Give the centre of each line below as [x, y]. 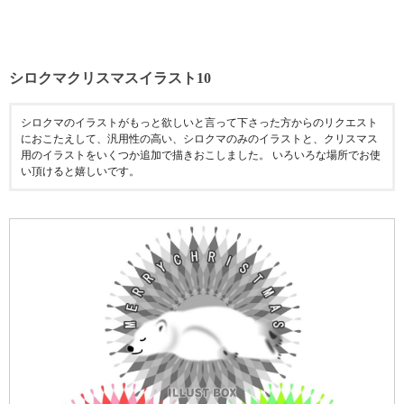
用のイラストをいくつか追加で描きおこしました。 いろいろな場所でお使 [201, 155]
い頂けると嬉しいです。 [80, 171]
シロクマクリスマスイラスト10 [110, 78]
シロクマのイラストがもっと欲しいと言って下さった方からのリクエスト [199, 123]
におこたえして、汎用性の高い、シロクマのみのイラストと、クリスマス [199, 139]
